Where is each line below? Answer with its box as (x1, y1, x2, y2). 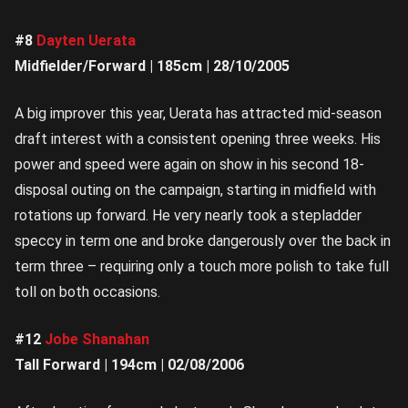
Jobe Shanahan (45, 331, 149, 349)
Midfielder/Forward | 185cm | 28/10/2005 (15, 57, 290, 76)
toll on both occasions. (15, 283, 160, 301)
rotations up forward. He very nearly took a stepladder (15, 207, 362, 225)
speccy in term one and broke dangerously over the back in (15, 232, 391, 250)
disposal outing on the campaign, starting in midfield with (15, 181, 376, 199)
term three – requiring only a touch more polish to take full (15, 258, 389, 276)
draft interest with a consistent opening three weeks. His (15, 130, 381, 148)
